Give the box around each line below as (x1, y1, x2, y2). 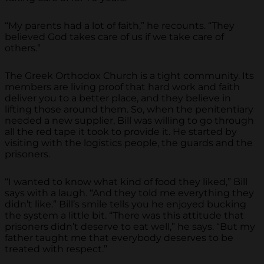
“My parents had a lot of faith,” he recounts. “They (5, 19, 235, 31)
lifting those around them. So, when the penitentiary (5, 103, 253, 115)
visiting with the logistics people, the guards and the (5, 137, 253, 148)
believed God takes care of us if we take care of (5, 31, 224, 42)
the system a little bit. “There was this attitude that (5, 209, 244, 221)
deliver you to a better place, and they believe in (5, 92, 231, 104)
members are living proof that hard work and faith (5, 81, 240, 93)
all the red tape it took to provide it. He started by (5, 126, 237, 137)
